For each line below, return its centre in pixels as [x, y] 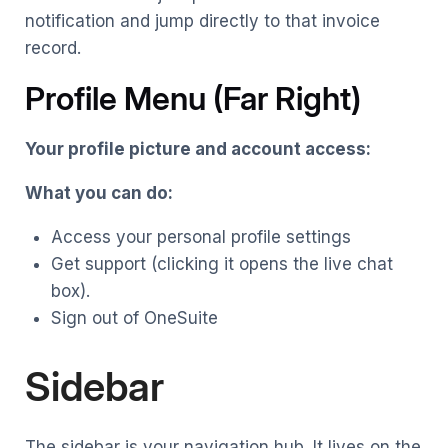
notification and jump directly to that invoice [202, 20]
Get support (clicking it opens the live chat [221, 263]
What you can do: [99, 192]
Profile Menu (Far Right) [193, 98]
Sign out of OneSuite [134, 317]
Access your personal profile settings [200, 236]
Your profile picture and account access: [198, 148]
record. [53, 47]
